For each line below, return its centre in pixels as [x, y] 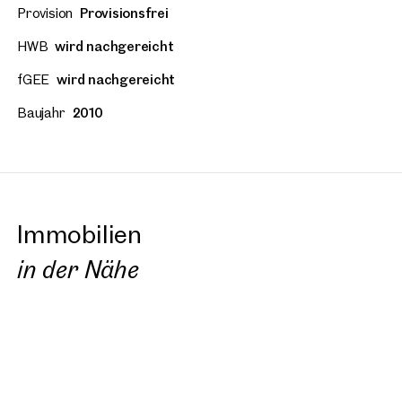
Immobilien [79, 234]
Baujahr [41, 113]
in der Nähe [78, 269]
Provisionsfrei [124, 13]
